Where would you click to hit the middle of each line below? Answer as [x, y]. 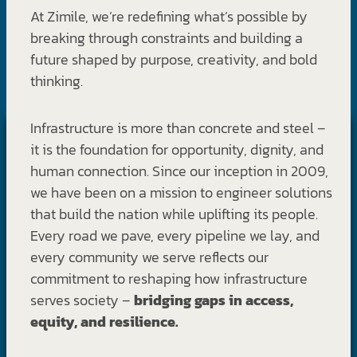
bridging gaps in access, [214, 300]
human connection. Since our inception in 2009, [179, 171]
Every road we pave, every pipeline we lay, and [175, 235]
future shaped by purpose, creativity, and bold [174, 59]
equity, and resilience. [104, 321]
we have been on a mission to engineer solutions [181, 192]
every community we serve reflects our [149, 257]
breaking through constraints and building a [167, 37]
